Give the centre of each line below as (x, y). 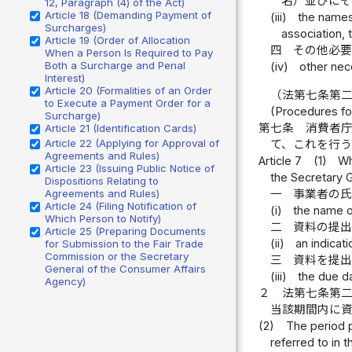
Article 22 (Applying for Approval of (132, 143)
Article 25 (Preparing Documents (125, 231)
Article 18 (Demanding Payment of (128, 15)
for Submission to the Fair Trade (124, 243)
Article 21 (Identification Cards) (121, 128)
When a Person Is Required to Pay (129, 52)
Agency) (65, 281)
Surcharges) (75, 27)
